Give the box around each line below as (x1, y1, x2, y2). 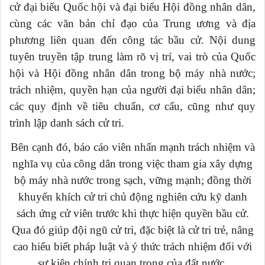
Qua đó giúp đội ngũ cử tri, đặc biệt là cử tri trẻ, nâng (11, 224, 254, 237)
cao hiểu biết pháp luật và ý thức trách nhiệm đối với (13, 240, 252, 253)
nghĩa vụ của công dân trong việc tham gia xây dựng (12, 157, 253, 170)
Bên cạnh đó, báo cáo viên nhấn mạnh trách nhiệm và (10, 141, 255, 154)
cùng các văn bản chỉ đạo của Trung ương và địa (9, 17, 256, 30)
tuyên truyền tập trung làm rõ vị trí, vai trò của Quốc (9, 50, 256, 63)
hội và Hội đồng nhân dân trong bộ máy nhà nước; (9, 67, 256, 80)
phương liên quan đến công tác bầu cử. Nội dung (9, 34, 256, 47)
